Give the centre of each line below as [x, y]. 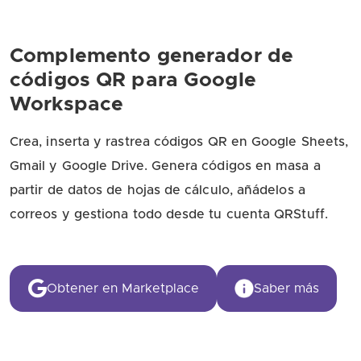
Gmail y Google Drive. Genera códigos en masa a [165, 166]
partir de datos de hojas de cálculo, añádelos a [158, 190]
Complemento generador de [151, 56]
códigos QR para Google [133, 80]
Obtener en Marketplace [123, 288]
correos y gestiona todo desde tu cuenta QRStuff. [169, 214]
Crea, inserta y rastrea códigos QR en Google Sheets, [179, 142]
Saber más [286, 288]
